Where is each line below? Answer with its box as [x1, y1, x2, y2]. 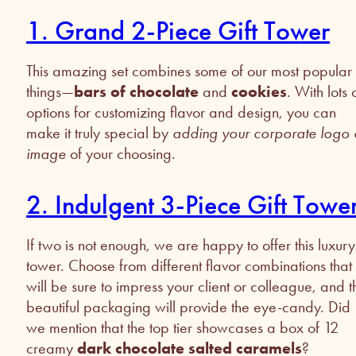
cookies [231, 82, 287, 102]
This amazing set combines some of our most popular [26, 61, 352, 81]
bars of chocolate [74, 82, 199, 102]
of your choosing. [66, 144, 176, 164]
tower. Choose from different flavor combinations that [26, 256, 352, 276]
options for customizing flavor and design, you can [26, 103, 336, 122]
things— [26, 82, 74, 102]
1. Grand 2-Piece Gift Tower [26, 14, 330, 48]
